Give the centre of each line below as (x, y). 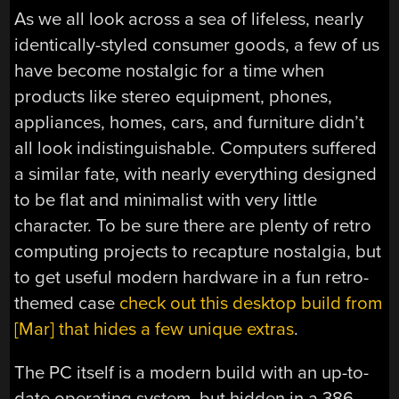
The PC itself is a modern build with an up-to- (192, 373)
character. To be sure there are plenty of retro (193, 225)
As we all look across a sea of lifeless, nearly (189, 19)
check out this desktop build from (251, 303)
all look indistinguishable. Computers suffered (196, 148)
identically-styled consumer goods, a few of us (197, 45)
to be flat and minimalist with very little (166, 199)
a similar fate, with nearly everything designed (196, 174)
